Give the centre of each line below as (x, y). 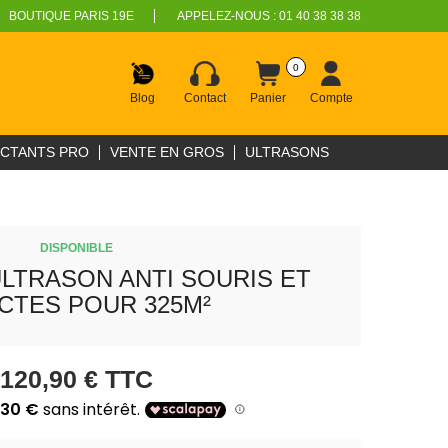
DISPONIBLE (76, 248)
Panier (268, 98)
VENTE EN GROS (167, 152)
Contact (205, 98)
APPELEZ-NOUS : (227, 16)
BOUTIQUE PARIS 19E (71, 16)
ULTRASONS (287, 152)
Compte (331, 98)
